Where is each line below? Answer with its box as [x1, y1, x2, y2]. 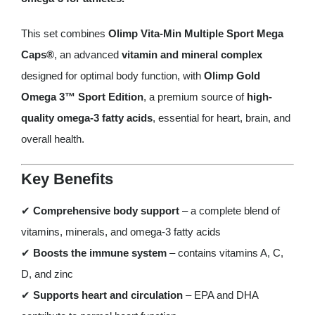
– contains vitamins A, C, [166, 246, 283, 259]
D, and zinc [20, 267, 73, 280]
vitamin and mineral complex [121, 48, 262, 60]
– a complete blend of [179, 204, 280, 217]
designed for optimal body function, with [20, 69, 204, 82]
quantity [58, 120, 95, 133]
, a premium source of [143, 90, 247, 103]
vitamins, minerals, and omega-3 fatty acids [20, 225, 221, 238]
